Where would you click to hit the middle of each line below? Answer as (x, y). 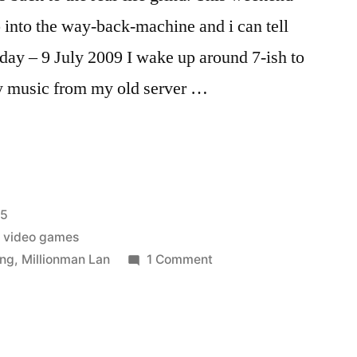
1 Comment (180, 259)
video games (41, 237)
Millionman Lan (66, 259)
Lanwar (234, 281)
